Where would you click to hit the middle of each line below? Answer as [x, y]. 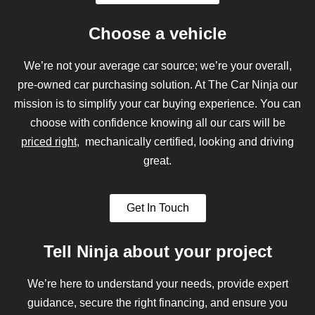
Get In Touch [157, 208]
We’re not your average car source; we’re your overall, [157, 65]
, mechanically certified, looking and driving [185, 141]
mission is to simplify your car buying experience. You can [157, 103]
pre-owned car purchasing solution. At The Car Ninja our [157, 84]
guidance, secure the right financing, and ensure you [157, 303]
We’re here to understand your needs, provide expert [157, 284]
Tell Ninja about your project [157, 252]
